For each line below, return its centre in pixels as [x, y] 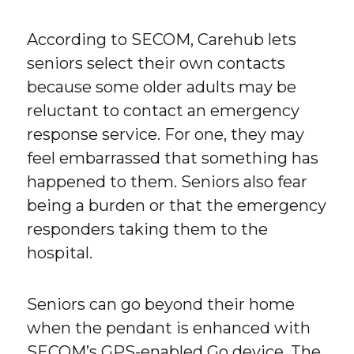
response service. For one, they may [166, 135]
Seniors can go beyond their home [161, 305]
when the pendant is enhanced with [169, 328]
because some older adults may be [162, 87]
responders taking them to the [148, 230]
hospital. [60, 253]
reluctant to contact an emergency [164, 111]
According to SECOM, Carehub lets [162, 40]
